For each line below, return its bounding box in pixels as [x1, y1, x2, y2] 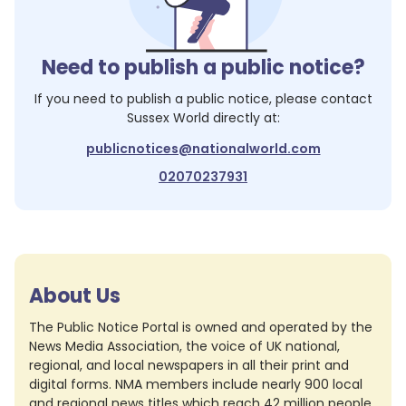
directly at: [208, 109, 280, 127]
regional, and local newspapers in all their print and [29, 356, 349, 374]
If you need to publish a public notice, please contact [34, 90, 372, 108]
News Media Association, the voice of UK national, [29, 337, 340, 355]
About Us [29, 282, 121, 310]
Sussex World [126, 109, 209, 127]
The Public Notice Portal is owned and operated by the [29, 318, 372, 336]
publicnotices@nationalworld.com [85, 140, 321, 158]
